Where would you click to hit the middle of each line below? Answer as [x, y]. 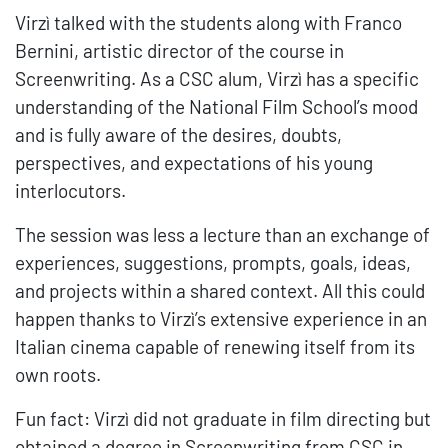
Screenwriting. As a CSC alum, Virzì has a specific [217, 79]
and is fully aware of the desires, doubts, [178, 135]
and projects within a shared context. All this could [220, 291]
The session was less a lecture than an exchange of [222, 235]
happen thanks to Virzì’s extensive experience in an [221, 319]
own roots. [58, 375]
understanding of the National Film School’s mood [216, 107]
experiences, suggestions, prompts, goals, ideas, [213, 263]
